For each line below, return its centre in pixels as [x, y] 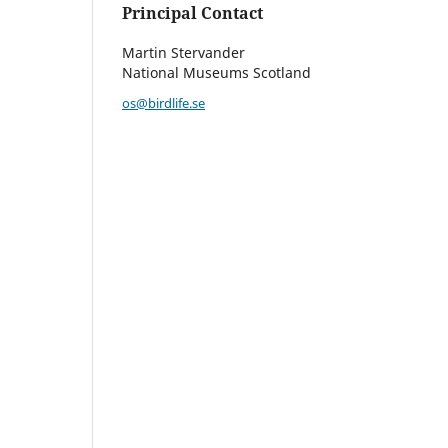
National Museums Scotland [216, 72]
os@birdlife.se [163, 102]
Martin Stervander [183, 52]
